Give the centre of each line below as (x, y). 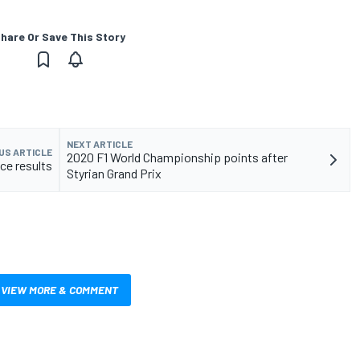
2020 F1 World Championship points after (177, 157)
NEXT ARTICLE (100, 143)
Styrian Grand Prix (114, 173)
